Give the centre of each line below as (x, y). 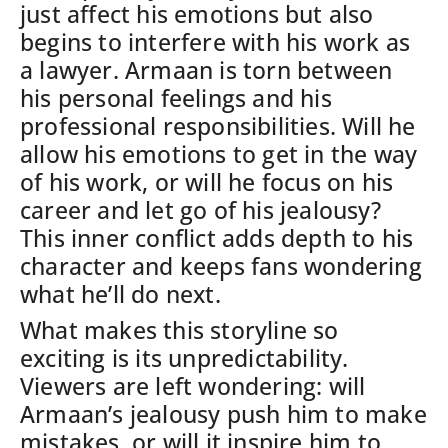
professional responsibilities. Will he (218, 125)
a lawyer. (72, 69)
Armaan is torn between (259, 69)
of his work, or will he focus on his (207, 181)
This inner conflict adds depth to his (217, 237)
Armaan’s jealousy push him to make (223, 413)
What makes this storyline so (179, 329)
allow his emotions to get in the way (219, 153)
